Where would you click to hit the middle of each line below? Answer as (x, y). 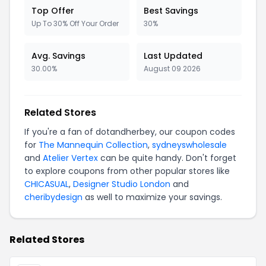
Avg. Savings (58, 56)
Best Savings (171, 11)
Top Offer (53, 11)
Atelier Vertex (70, 158)
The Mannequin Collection (93, 145)
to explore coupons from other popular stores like (127, 171)
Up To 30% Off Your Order (75, 23)
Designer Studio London (122, 184)
